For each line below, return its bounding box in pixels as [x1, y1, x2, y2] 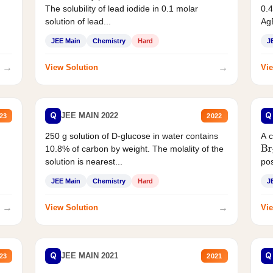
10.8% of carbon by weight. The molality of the [45, 143, 224, 154]
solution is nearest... [45, 156, 123, 166]
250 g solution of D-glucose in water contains [45, 130, 219, 141]
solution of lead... [45, 16, 112, 26]
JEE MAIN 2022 [61, 111, 119, 121]
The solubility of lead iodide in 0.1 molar [45, 3, 199, 13]
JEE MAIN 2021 [61, 251, 119, 261]
